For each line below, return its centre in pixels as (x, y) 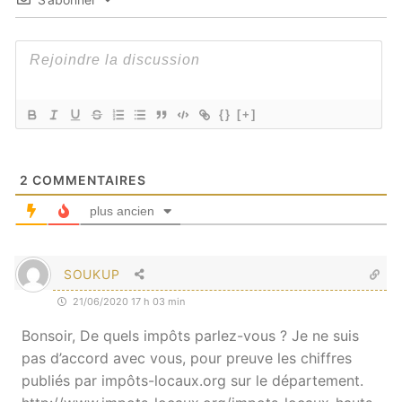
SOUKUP (92, 274)
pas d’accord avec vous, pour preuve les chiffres (187, 358)
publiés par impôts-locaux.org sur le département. (192, 380)
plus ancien (122, 210)
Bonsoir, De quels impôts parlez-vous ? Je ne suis (190, 335)
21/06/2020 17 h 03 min (127, 301)
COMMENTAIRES (87, 179)
